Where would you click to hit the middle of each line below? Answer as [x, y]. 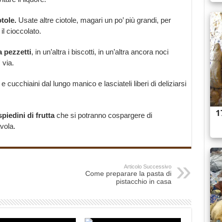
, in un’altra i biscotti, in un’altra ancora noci [100, 52]
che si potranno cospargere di [103, 115]
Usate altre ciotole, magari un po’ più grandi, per [94, 20]
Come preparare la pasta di [128, 174]
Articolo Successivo [147, 167]
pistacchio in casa [143, 182]
